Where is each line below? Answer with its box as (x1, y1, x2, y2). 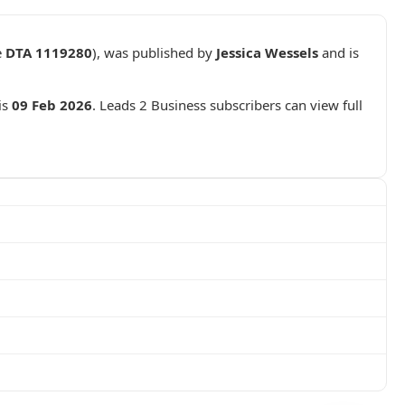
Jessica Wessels (216, 43, 318, 61)
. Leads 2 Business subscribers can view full (92, 96, 363, 114)
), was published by (92, 43, 216, 61)
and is (318, 43, 359, 61)
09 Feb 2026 (12, 96, 92, 114)
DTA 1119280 (5, 43, 92, 61)
